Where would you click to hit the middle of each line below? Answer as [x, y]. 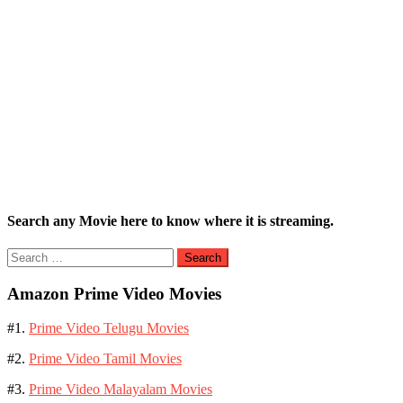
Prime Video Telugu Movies [109, 328]
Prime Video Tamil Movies [105, 359]
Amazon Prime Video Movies [114, 293]
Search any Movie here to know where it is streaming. [170, 220]
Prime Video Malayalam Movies [121, 390]
